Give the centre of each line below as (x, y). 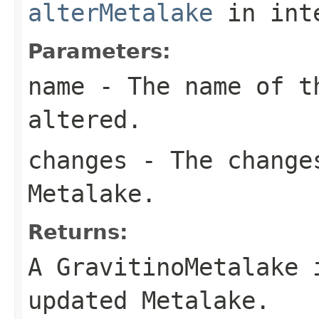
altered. (85, 119)
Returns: (78, 232)
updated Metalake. (149, 300)
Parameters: (99, 51)
